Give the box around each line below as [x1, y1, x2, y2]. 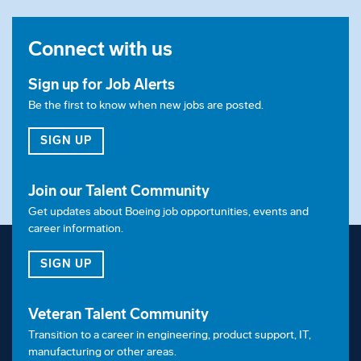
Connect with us [28, 36, 172, 60]
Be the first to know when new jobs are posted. [28, 98, 263, 112]
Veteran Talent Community [28, 305, 209, 323]
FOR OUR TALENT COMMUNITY [91, 255, 284, 270]
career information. [28, 221, 123, 235]
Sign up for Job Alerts [28, 75, 175, 93]
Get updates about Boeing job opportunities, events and [28, 204, 309, 218]
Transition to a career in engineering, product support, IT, [28, 327, 311, 342]
